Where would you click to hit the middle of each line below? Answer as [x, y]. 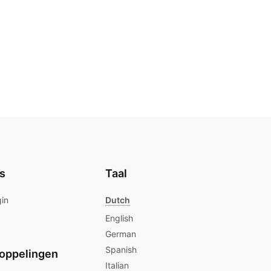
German [121, 233]
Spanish [121, 249]
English [119, 218]
